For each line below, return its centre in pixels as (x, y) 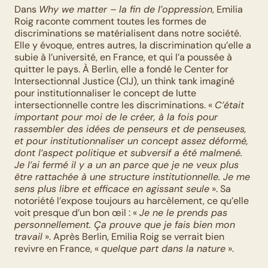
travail (28, 237)
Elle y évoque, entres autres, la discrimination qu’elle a (133, 45)
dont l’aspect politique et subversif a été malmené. (128, 153)
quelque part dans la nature (163, 249)
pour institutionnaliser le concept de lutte (105, 93)
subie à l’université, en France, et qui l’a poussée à (123, 57)
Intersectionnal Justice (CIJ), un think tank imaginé (124, 81)
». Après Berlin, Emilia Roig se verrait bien (133, 237)
